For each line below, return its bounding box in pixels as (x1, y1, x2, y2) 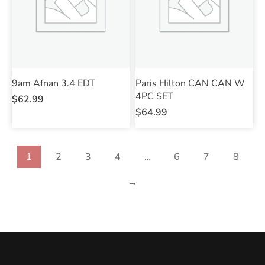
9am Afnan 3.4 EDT (12, 76, 95, 90)
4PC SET (135, 89, 173, 103)
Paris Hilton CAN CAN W (135, 76, 245, 90)
